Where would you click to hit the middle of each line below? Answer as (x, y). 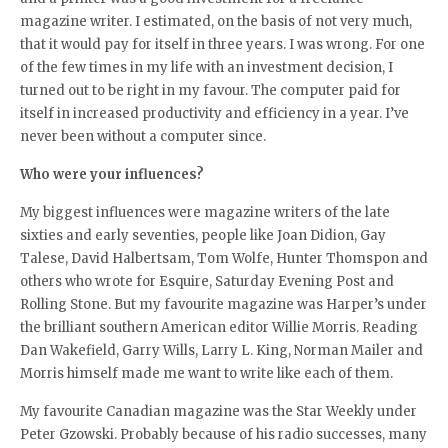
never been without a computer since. (143, 136)
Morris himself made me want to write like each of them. (206, 373)
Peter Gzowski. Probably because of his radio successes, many (223, 434)
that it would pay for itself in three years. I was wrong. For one (222, 44)
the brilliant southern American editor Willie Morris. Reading (219, 327)
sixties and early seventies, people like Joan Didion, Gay (203, 235)
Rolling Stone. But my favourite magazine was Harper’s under (223, 304)
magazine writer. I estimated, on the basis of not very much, (216, 21)
